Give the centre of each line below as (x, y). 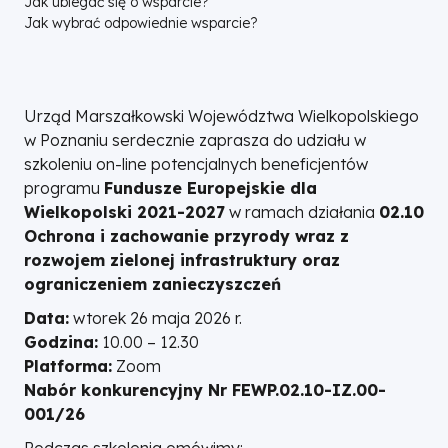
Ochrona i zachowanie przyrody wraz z (186, 236)
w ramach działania (302, 212)
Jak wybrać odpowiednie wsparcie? (141, 23)
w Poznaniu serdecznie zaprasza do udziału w (195, 140)
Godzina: (61, 342)
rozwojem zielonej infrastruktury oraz (182, 260)
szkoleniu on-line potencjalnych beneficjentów (196, 164)
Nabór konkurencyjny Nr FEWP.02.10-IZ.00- (205, 390)
